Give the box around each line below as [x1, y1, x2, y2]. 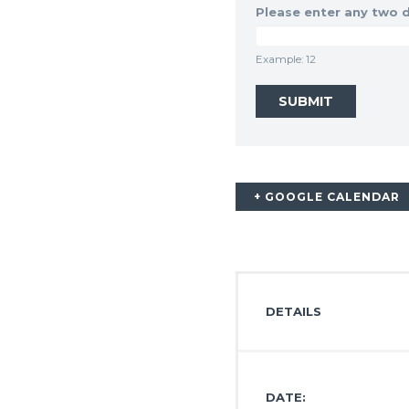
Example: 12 [256, 52, 316, 66]
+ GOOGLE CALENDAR [254, 189, 400, 204]
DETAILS [266, 304, 321, 320]
